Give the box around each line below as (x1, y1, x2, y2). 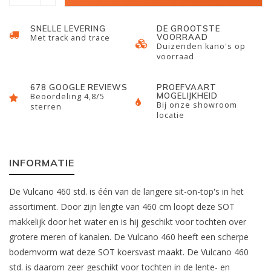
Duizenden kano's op (157, 41, 246, 51)
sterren (30, 102, 62, 112)
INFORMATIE (9, 157, 74, 169)
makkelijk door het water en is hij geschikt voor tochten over (9, 216, 246, 227)
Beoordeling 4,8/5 (30, 91, 105, 102)
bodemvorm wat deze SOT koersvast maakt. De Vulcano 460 (9, 246, 249, 258)
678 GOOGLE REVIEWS (30, 82, 128, 92)
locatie (157, 110, 184, 120)
